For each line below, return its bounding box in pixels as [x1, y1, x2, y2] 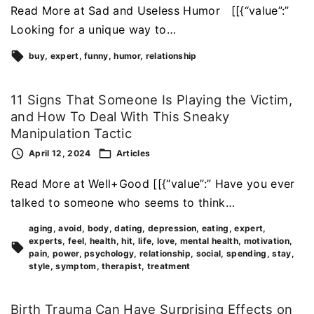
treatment [146, 260, 191, 271]
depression [147, 222, 197, 233]
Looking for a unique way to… [11, 22, 176, 37]
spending [226, 247, 267, 259]
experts [29, 235, 63, 246]
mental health [179, 235, 238, 246]
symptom [55, 260, 97, 271]
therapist [102, 260, 142, 271]
